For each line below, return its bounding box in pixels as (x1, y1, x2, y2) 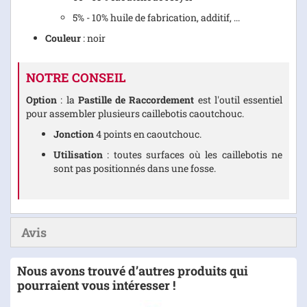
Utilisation (53, 147, 103, 161)
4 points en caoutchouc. (96, 127, 201, 140)
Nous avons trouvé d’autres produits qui (17, 262, 248, 279)
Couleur (45, 31, 81, 45)
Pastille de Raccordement (77, 93, 195, 106)
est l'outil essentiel (194, 93, 282, 106)
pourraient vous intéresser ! (17, 276, 175, 293)
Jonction (53, 127, 96, 140)
